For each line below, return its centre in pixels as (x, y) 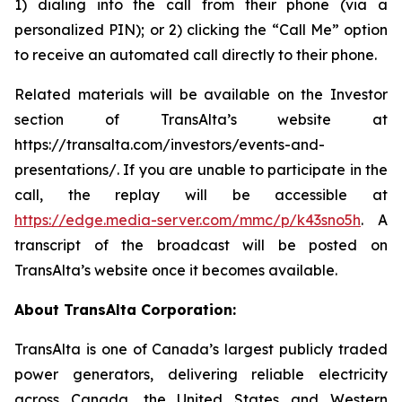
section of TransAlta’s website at (201, 119)
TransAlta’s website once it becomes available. (176, 270)
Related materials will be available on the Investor (201, 94)
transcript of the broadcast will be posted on (201, 245)
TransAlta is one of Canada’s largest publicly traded (201, 349)
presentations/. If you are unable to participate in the (201, 170)
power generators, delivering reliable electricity (201, 374)
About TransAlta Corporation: (125, 310)
